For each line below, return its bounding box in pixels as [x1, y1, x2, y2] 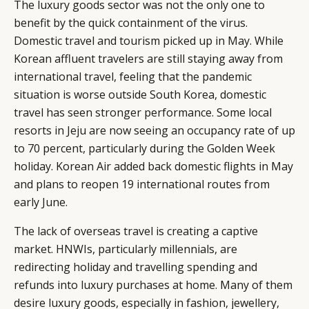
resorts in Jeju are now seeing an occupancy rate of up [14, 122, 295, 138]
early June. [14, 194, 68, 210]
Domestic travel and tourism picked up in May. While [14, 32, 283, 48]
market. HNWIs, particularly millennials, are [14, 241, 237, 257]
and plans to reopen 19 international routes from [14, 176, 270, 192]
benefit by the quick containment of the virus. [14, 14, 248, 30]
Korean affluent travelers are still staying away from [14, 50, 283, 66]
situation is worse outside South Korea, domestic [14, 86, 266, 102]
